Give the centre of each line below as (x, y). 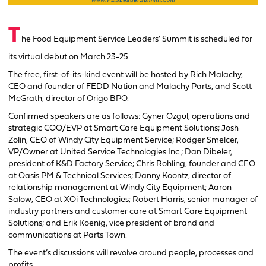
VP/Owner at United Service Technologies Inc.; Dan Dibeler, (120, 152)
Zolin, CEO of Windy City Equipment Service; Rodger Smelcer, (123, 140)
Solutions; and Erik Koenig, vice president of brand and (111, 223)
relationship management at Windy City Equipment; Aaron (120, 188)
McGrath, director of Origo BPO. (69, 99)
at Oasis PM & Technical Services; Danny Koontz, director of (120, 176)
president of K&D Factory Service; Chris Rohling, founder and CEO (132, 164)
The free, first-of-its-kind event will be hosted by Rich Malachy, (126, 75)
